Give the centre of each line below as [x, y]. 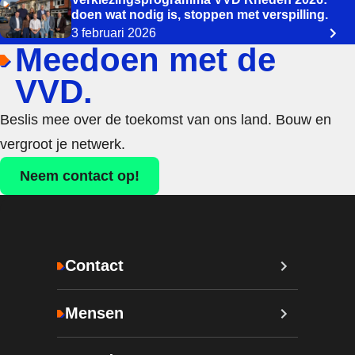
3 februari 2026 [114, 32]
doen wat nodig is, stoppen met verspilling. [200, 14]
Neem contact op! [80, 176]
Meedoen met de [145, 59]
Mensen [94, 313]
